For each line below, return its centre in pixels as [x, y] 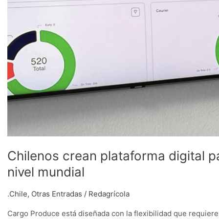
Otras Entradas [57, 194]
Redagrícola [109, 194]
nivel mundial [46, 172]
